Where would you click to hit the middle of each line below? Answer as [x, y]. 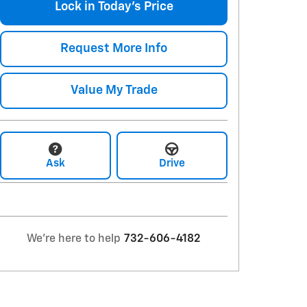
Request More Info [114, 48]
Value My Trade [114, 90]
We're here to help [74, 239]
